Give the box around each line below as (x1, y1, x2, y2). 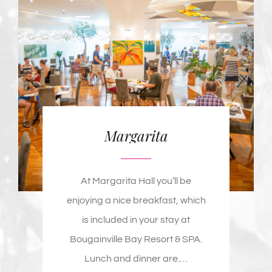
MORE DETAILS (99, 205, 152, 217)
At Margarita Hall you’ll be (81, 93, 191, 104)
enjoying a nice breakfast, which (66, 113, 206, 123)
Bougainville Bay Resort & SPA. (70, 152, 202, 162)
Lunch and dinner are (84, 171, 178, 182)
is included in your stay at (82, 132, 190, 143)
